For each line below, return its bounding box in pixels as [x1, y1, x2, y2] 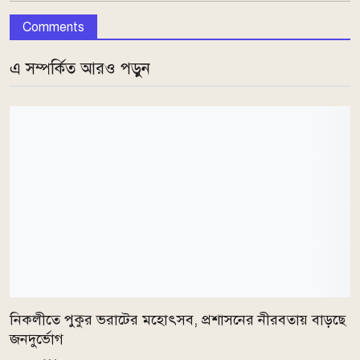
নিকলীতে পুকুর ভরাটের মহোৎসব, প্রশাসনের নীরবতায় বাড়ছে [10, 310, 346, 329]
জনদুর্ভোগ [10, 329, 63, 348]
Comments [22, 19, 84, 36]
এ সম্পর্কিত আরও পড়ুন [10, 59, 150, 80]
